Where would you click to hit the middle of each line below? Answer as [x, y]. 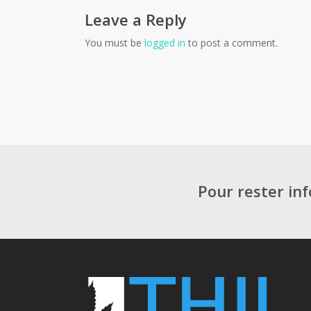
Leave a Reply [136, 19]
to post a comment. [232, 43]
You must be [115, 43]
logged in [165, 43]
